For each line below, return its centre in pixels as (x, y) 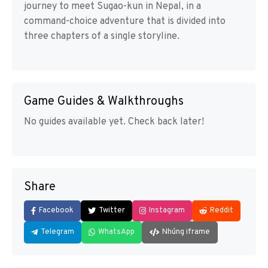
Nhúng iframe (186, 232)
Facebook (56, 211)
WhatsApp (116, 232)
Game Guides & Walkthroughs (104, 102)
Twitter (112, 211)
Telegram (57, 232)
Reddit (222, 211)
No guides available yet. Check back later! (114, 122)
